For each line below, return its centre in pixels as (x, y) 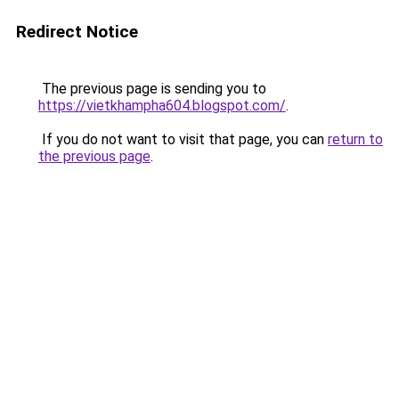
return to (355, 139)
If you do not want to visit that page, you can (183, 139)
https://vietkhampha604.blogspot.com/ (162, 106)
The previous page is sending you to (152, 89)
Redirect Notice (77, 32)
